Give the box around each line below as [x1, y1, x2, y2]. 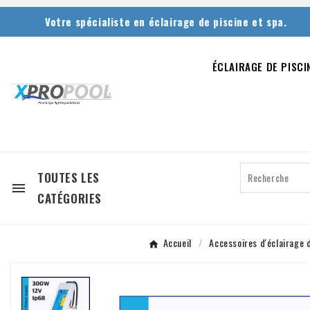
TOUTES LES [37, 168, 100, 186]
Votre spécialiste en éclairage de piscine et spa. [45, 14, 287, 29]
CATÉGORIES [37, 189, 102, 207]
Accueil [163, 235, 192, 250]
